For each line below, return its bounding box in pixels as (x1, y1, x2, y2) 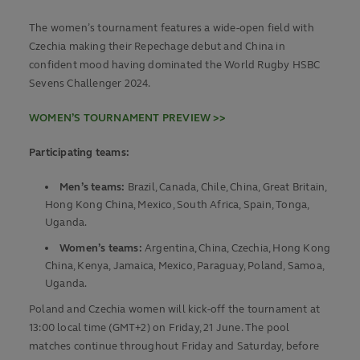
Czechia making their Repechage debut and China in (29, 40, 285, 54)
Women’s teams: (59, 242, 142, 256)
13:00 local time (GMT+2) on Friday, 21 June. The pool (29, 321, 290, 335)
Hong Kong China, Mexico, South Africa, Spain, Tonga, (45, 198, 309, 212)
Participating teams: (29, 146, 129, 160)
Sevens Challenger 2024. (29, 77, 151, 91)
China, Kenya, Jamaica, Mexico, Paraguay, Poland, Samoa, (45, 260, 325, 273)
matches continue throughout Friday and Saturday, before (29, 340, 320, 354)
